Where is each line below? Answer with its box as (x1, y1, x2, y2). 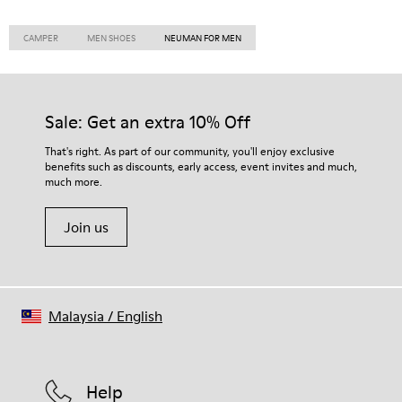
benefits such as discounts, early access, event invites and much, (45, 159, 357, 174)
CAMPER (23, 31, 58, 44)
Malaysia (48, 306, 104, 326)
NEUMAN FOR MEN (164, 31, 241, 44)
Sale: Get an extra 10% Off (45, 109, 250, 135)
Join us (64, 217, 109, 237)
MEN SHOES (87, 31, 135, 44)
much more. (45, 174, 102, 189)
